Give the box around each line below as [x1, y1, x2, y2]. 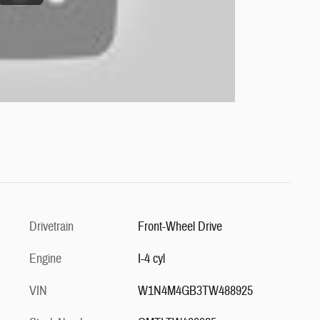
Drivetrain [29, 219, 74, 236]
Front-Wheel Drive [137, 219, 222, 236]
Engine [29, 251, 61, 268]
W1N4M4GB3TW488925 [137, 283, 253, 300]
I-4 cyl [137, 251, 165, 268]
